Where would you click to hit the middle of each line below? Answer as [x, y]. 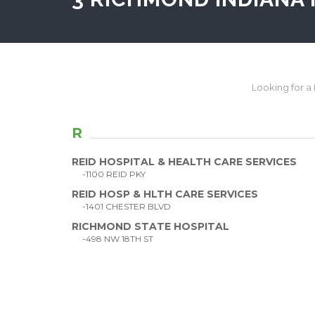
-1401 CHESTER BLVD [127, 206]
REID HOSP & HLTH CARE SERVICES [165, 194]
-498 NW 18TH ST [118, 239]
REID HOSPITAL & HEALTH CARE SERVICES [184, 162]
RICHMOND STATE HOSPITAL [150, 226]
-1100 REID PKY [114, 174]
